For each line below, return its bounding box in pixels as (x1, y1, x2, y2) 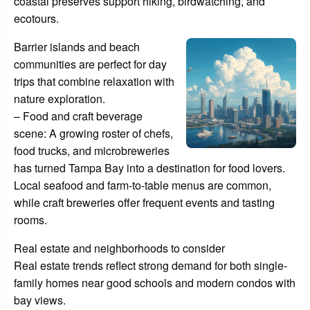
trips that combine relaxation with (14, 73, 174, 90)
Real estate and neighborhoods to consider (14, 240, 225, 257)
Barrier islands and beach (14, 39, 140, 55)
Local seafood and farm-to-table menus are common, (14, 177, 271, 194)
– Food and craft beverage (14, 108, 143, 125)
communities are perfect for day (14, 56, 167, 73)
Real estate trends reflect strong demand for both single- (14, 257, 287, 274)
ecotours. (14, 10, 59, 27)
